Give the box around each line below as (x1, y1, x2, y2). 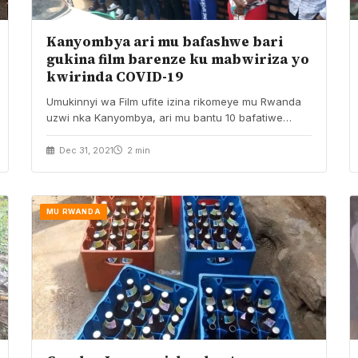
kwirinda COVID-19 (46, 66, 183, 86)
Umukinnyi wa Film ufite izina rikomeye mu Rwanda (46, 94, 301, 108)
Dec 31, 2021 (56, 144, 113, 156)
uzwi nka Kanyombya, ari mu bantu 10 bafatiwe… (46, 110, 292, 124)
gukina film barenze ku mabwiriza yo (46, 49, 309, 69)
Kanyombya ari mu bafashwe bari (46, 31, 283, 51)
